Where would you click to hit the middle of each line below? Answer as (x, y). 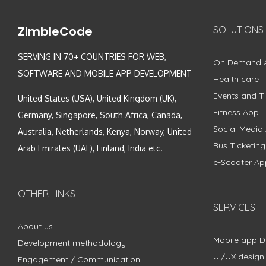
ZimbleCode (55, 31)
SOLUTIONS (238, 29)
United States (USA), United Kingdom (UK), (97, 98)
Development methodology (72, 243)
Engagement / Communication (79, 259)
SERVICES (234, 207)
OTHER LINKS (47, 193)
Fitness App (236, 112)
